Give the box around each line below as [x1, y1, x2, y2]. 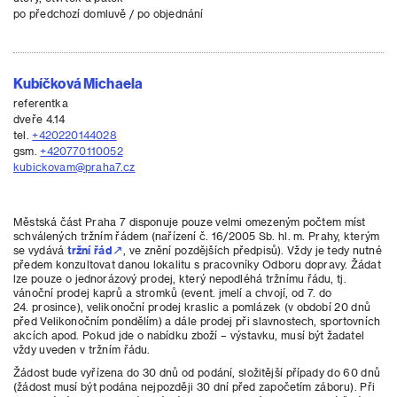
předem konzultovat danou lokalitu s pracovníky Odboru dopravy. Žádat [13, 258, 381, 270]
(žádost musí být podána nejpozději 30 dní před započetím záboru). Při [13, 380, 375, 393]
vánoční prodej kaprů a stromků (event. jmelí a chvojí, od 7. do [13, 286, 332, 299]
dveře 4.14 [13, 113, 66, 125]
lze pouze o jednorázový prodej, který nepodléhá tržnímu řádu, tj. [13, 272, 346, 284]
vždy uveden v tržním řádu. [13, 343, 151, 355]
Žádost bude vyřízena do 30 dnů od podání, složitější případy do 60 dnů [13, 366, 380, 378]
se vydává [13, 244, 67, 256]
